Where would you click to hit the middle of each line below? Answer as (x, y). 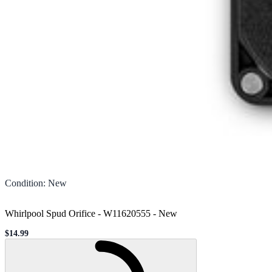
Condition (24, 183)
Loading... (209, 244)
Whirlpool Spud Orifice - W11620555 (78, 213)
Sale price (22, 237)
